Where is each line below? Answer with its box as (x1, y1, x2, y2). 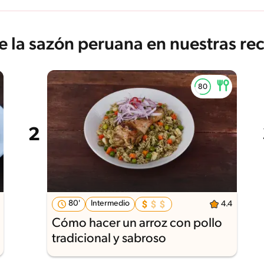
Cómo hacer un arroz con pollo (51, 216, 222, 230)
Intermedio (90, 199, 130, 208)
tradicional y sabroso (51, 232, 166, 246)
